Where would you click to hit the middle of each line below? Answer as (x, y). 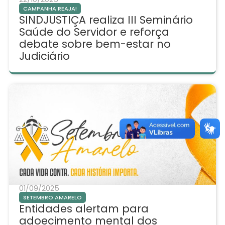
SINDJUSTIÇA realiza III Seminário (106, 20)
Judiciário (44, 56)
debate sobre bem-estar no (95, 44)
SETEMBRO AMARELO (52, 198)
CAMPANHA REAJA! (50, 9)
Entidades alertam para (84, 209)
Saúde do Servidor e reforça (94, 32)
